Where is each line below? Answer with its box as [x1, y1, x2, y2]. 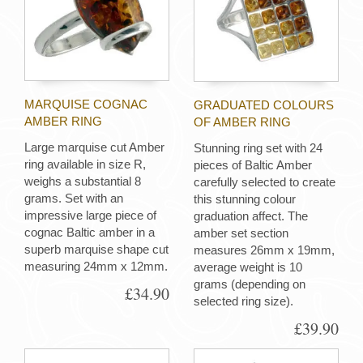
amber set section [194, 226, 288, 241]
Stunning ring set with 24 [194, 141, 322, 156]
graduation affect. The [194, 209, 308, 224]
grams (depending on [194, 277, 305, 292]
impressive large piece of [24, 208, 156, 223]
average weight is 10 [194, 260, 302, 275]
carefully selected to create [194, 175, 335, 190]
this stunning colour [194, 192, 296, 207]
